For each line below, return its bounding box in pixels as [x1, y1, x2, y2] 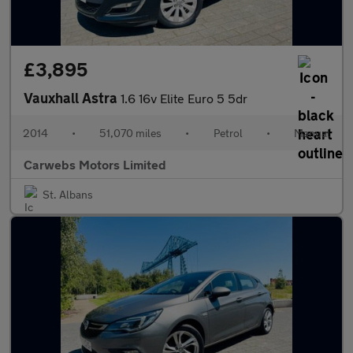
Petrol [213, 126, 243, 139]
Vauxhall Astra [24, 89, 121, 106]
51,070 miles [99, 126, 162, 139]
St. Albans [43, 188, 93, 201]
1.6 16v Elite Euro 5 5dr [121, 91, 247, 106]
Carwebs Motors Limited [24, 157, 166, 172]
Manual [293, 126, 330, 139]
